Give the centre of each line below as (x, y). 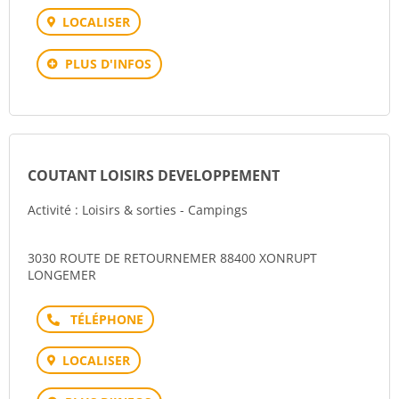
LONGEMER (62, 275)
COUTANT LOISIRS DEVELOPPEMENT (154, 175)
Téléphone (101, 318)
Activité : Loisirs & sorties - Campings (138, 210)
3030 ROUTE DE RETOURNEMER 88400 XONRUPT (172, 258)
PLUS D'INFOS (108, 64)
